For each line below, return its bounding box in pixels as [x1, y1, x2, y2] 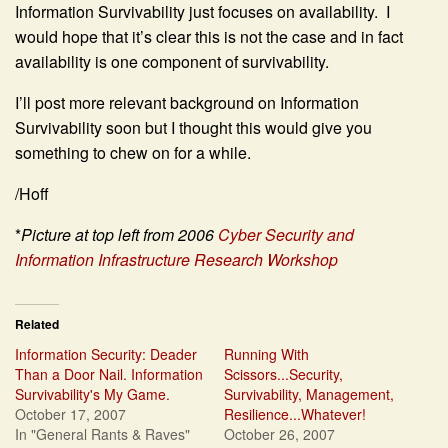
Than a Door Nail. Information [15, 364, 203, 385]
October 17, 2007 [15, 404, 126, 425]
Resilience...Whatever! [224, 404, 366, 425]
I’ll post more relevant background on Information [15, 91, 359, 115]
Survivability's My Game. [15, 384, 170, 405]
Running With [224, 344, 309, 365]
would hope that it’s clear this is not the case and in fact [15, 25, 403, 49]
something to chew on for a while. [15, 141, 251, 165]
